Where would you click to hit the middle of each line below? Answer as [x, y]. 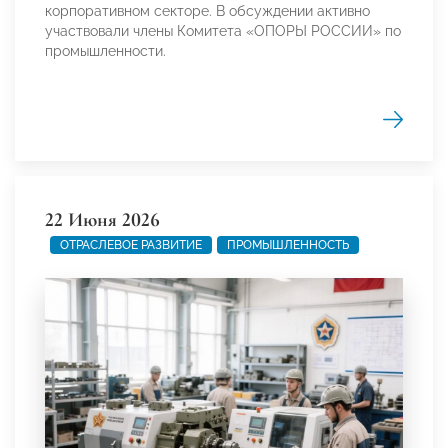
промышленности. [105, 50]
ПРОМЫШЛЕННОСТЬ [288, 244]
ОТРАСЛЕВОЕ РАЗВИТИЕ [131, 244]
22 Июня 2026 [102, 219]
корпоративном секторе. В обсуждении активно [207, 10]
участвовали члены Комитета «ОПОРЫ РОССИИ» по [223, 30]
